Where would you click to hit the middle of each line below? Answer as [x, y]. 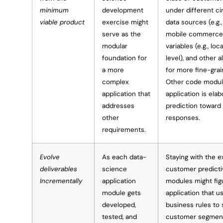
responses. [183, 117]
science [114, 169]
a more [113, 70]
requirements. [124, 129]
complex [115, 82]
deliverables [58, 169]
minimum [54, 10]
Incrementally [61, 181]
